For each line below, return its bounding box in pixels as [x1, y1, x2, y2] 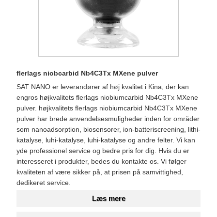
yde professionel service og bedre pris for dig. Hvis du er [16, 146, 189, 155]
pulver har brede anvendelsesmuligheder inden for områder [16, 114, 200, 123]
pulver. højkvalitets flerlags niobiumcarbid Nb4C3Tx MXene [16, 104, 197, 112]
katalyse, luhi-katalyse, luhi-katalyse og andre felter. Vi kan [16, 136, 195, 144]
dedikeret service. [16, 178, 71, 186]
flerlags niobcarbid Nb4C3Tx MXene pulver [16, 69, 158, 77]
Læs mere [92, 194, 125, 202]
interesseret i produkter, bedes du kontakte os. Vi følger [16, 157, 186, 165]
